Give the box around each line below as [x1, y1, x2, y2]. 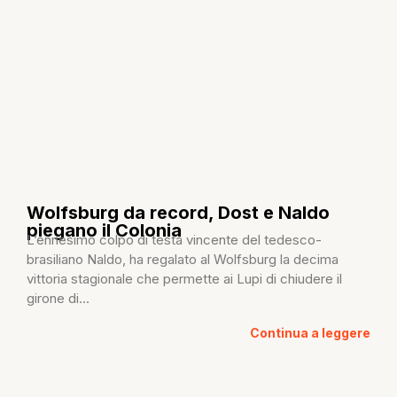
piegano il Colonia [27, 220, 182, 242]
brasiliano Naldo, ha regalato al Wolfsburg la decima [27, 251, 339, 269]
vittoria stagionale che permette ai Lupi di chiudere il [27, 270, 342, 288]
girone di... [27, 290, 90, 307]
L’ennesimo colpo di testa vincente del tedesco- [27, 231, 322, 249]
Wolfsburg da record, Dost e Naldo [27, 202, 330, 224]
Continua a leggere [250, 324, 370, 340]
